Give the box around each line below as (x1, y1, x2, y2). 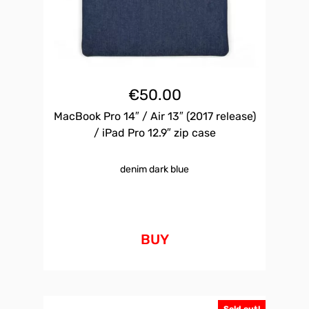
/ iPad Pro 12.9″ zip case (93, 126, 216, 140)
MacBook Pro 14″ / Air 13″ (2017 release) (53, 110, 256, 123)
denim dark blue (120, 163, 189, 176)
